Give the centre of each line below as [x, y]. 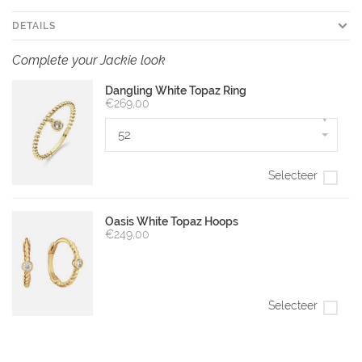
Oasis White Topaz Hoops [172, 221]
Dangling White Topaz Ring [176, 91]
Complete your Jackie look [89, 61]
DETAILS [34, 26]
